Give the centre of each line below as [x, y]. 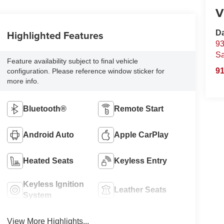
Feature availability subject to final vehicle [72, 61]
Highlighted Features [55, 35]
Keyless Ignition [53, 184]
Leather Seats [140, 189]
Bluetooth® [44, 108]
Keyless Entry [141, 160]
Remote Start [139, 108]
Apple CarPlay [141, 134]
